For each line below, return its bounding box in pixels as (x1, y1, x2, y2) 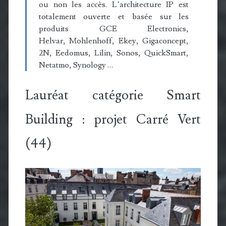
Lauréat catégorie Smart (25, 86, 201, 104)
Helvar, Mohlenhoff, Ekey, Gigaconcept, (38, 35, 189, 46)
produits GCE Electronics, (38, 23, 189, 34)
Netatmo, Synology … (38, 60, 113, 70)
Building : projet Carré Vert (25, 110, 201, 128)
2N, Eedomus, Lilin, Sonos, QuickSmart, (38, 47, 189, 58)
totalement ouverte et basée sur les (38, 11, 189, 22)
